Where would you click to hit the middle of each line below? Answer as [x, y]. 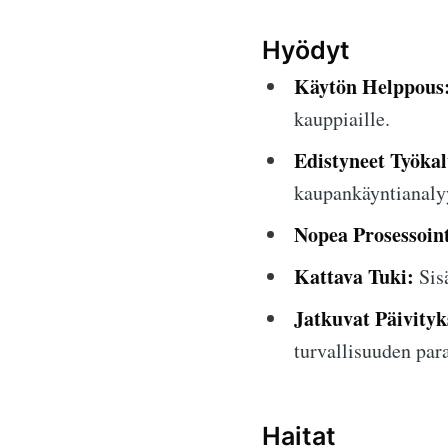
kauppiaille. [342, 119]
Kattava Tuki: [354, 277]
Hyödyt [306, 50]
